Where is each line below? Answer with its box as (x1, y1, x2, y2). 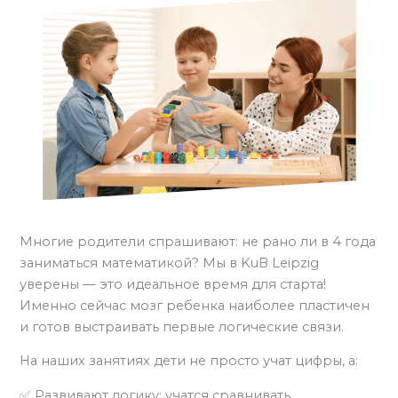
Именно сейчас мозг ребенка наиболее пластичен (20, 297, 370, 314)
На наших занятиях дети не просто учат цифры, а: (20, 353, 359, 370)
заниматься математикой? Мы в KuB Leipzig (20, 254, 320, 271)
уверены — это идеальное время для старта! (20, 275, 327, 292)
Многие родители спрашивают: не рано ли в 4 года (20, 233, 377, 250)
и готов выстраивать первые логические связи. (20, 318, 345, 335)
